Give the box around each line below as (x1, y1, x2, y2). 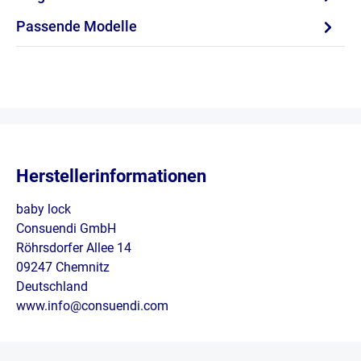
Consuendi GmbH (16, 221, 116, 237)
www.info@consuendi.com (16, 298, 168, 314)
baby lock (16, 201, 71, 218)
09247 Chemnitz (16, 259, 110, 276)
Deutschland (16, 279, 88, 295)
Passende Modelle (16, 18, 137, 35)
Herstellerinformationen (16, 166, 206, 187)
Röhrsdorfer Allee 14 (16, 240, 131, 256)
